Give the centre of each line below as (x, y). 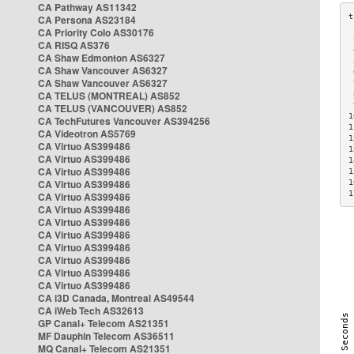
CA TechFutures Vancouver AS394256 (124, 121)
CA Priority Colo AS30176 (96, 32)
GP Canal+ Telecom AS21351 (104, 323)
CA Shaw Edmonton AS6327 (102, 58)
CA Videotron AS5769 (87, 134)
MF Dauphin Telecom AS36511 (106, 336)
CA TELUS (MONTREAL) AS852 (109, 96)
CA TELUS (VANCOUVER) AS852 (113, 108)
